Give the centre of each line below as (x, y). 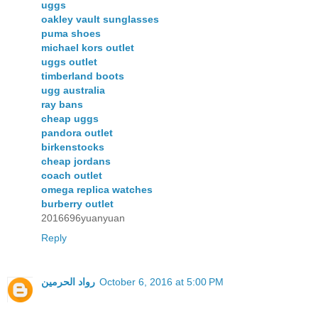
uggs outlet (69, 61)
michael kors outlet (88, 47)
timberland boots (83, 76)
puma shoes (71, 33)
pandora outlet (77, 132)
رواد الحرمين (68, 281)
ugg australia (73, 90)
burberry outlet (77, 203)
